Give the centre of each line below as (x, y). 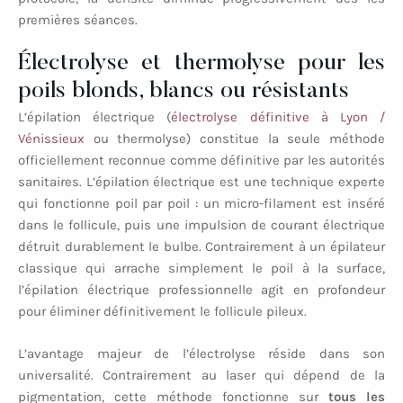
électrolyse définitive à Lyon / (278, 117)
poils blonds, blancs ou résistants (184, 92)
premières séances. (78, 19)
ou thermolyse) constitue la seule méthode (235, 139)
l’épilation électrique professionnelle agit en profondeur (201, 290)
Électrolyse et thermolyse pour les (201, 64)
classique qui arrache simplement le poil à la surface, (201, 269)
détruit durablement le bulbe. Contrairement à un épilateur (201, 247)
